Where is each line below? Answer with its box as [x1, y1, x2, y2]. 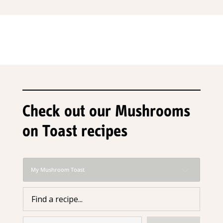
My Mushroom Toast [30, 166, 85, 174]
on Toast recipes [22, 121, 127, 141]
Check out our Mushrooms [22, 101, 190, 121]
